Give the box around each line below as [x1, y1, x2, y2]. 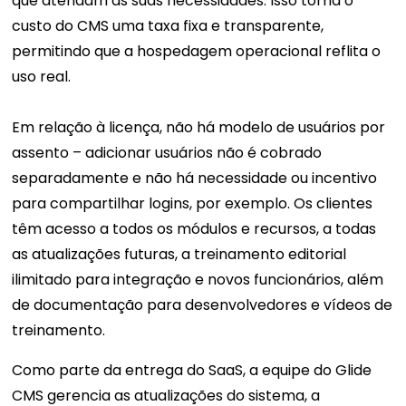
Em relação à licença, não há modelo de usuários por [12, 117, 386, 139]
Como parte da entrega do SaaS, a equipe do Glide [12, 360, 372, 382]
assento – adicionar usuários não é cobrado [12, 142, 323, 164]
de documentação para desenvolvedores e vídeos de [12, 295, 393, 316]
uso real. [12, 66, 72, 88]
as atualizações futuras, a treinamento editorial [12, 244, 347, 266]
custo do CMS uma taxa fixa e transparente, [12, 15, 324, 37]
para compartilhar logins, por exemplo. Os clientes [12, 193, 373, 215]
